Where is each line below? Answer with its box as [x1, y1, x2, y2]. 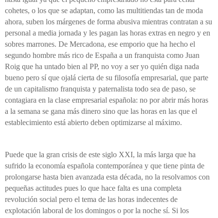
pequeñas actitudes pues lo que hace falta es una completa [5, 184, 182, 193]
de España [86, 51, 117, 60]
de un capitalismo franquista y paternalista [5, 85, 135, 93]
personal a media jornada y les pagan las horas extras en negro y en [5, 29, 210, 37]
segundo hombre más [5, 51, 72, 60]
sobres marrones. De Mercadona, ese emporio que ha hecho [5, 40, 190, 49]
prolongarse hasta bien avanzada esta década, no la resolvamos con [5, 173, 210, 182]
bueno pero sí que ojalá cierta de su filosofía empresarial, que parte [5, 73, 208, 82]
